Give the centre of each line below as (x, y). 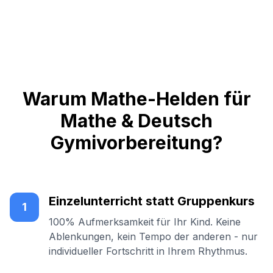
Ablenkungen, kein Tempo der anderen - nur (153, 236)
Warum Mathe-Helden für (136, 99)
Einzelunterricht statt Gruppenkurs (152, 201)
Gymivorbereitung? (136, 143)
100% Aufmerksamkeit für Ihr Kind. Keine (145, 222)
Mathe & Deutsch (136, 121)
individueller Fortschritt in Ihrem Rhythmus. (148, 251)
